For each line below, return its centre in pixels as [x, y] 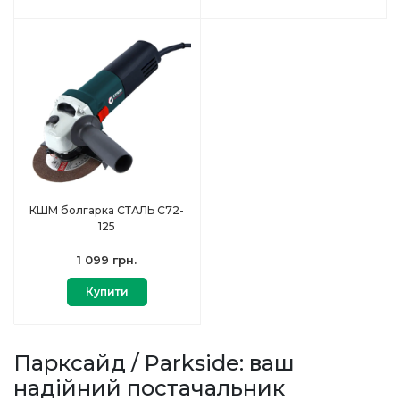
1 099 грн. [107, 259]
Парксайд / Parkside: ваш [154, 362]
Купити [107, 291]
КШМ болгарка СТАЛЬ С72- [107, 210]
